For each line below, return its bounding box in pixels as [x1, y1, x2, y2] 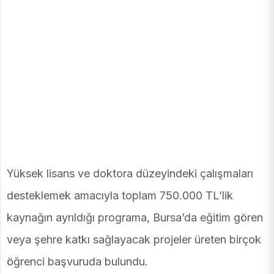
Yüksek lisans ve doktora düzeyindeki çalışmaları [7, 166, 253, 180]
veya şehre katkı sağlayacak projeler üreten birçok [7, 232, 261, 246]
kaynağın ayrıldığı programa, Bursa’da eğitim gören [7, 210, 263, 224]
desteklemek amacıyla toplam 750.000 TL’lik [7, 188, 233, 202]
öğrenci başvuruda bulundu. [7, 254, 148, 268]
